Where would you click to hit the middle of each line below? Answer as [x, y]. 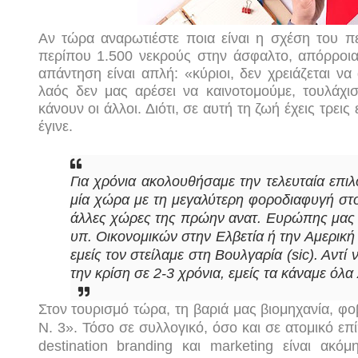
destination [73, 346]
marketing [242, 346]
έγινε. [55, 126]
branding [145, 346]
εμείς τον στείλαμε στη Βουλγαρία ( [181, 255]
